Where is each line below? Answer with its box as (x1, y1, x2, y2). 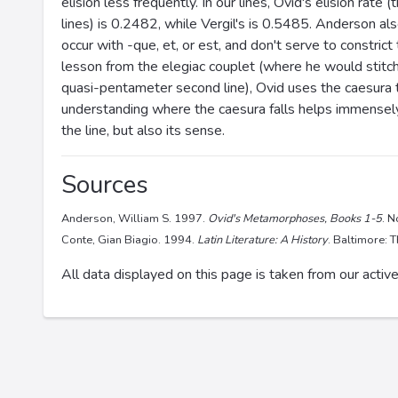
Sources (61, 168, 148, 202)
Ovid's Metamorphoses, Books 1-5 (208, 211, 382, 227)
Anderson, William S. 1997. (61, 211, 208, 227)
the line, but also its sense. (61, 121, 225, 140)
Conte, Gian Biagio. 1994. (61, 232, 197, 248)
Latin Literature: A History (197, 232, 328, 248)
